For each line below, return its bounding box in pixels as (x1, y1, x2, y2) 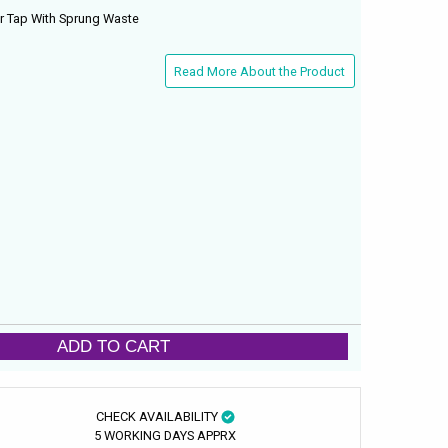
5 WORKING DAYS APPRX (94, 427, 237, 443)
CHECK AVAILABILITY (95, 408, 221, 424)
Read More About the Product (174, 63, 346, 79)
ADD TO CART (57, 336, 171, 357)
